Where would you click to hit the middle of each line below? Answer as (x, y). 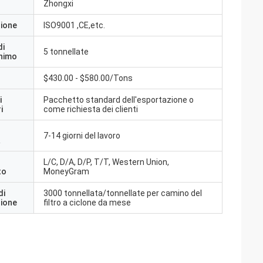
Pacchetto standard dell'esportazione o (119, 100)
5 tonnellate (66, 52)
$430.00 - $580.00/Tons (88, 78)
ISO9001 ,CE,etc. (74, 25)
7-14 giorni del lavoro (82, 136)
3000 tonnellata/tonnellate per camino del (123, 193)
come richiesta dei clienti (91, 109)
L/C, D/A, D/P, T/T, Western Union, (106, 162)
